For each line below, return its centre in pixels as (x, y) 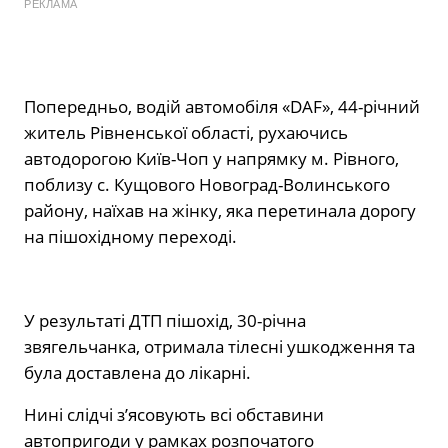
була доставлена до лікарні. (137, 373)
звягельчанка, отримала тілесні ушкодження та (219, 347)
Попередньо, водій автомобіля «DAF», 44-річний (222, 107)
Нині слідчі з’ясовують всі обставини (174, 415)
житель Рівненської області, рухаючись (186, 133)
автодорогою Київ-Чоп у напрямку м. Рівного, (211, 159)
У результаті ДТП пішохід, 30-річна (165, 321)
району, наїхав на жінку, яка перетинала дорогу (220, 211)
